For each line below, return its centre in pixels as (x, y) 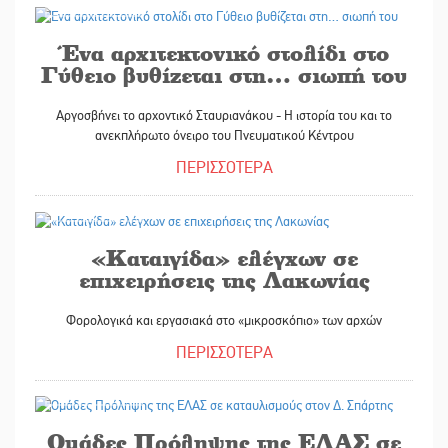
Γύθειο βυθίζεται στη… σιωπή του (224, 74)
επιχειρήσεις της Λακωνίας (224, 279)
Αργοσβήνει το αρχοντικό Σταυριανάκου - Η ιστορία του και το (224, 115)
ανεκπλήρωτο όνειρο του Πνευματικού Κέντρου (224, 135)
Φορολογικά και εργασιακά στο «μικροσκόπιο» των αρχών (224, 320)
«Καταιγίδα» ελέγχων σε (224, 257)
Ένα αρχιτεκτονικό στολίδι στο (224, 52)
